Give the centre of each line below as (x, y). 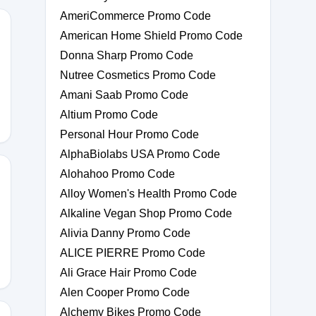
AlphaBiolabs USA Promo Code (140, 154)
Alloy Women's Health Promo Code (148, 194)
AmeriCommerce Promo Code (135, 16)
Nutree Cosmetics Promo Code (138, 75)
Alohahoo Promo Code (117, 174)
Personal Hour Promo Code (129, 134)
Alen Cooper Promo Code (125, 292)
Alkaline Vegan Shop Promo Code (146, 213)
